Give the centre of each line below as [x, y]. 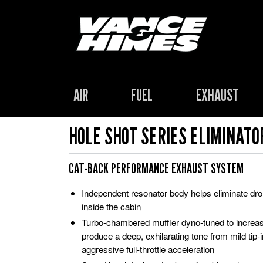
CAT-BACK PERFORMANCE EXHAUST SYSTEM [156, 168]
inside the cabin [111, 206]
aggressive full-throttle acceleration [148, 249]
